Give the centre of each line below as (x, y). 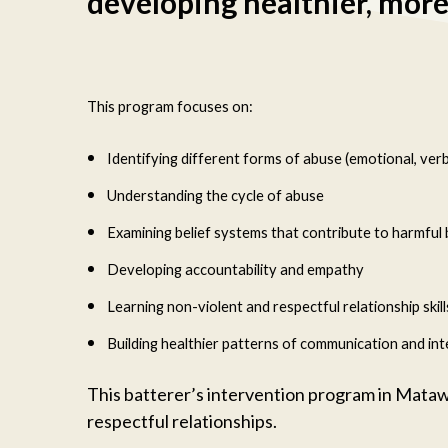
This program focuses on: (170, 106)
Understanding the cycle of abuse (215, 195)
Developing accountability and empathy (235, 269)
